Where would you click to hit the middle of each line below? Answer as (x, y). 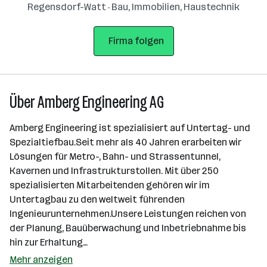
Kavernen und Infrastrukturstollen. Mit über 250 (114, 171)
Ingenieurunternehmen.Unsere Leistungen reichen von (128, 214)
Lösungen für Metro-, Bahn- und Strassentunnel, (115, 156)
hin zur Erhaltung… (49, 242)
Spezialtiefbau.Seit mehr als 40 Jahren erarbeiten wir (125, 142)
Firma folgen (136, 41)
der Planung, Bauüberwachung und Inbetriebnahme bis (128, 228)
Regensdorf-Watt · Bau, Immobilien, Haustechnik (133, 7)
